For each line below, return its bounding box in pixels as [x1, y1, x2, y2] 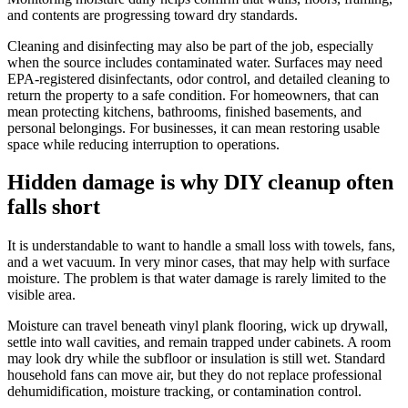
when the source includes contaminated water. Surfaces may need [7, 54, 382, 70]
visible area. [7, 287, 76, 303]
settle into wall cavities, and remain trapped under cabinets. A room [7, 334, 391, 351]
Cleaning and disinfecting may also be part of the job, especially [7, 37, 373, 54]
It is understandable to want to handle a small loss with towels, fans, [7, 238, 395, 254]
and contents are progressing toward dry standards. [7, 6, 298, 23]
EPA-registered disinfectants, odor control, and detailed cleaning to [7, 70, 390, 87]
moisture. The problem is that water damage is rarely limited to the [7, 270, 386, 287]
